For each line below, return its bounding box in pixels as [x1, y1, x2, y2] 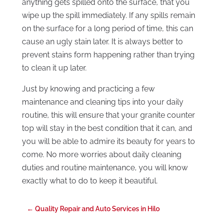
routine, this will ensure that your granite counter [21, 110, 195, 120]
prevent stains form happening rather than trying [21, 50, 195, 60]
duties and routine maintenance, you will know [21, 163, 188, 173]
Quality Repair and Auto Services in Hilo [35, 205, 160, 213]
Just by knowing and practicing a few [21, 84, 155, 94]
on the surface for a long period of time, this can [21, 24, 193, 34]
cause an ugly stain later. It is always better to [21, 37, 183, 47]
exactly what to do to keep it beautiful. [21, 176, 158, 186]
